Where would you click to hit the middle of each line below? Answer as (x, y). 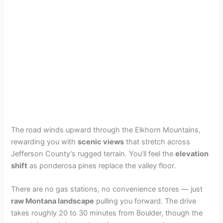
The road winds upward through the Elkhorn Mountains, (106, 130)
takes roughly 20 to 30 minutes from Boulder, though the (107, 213)
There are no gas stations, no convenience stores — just (107, 189)
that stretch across (157, 142)
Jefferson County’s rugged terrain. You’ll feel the (93, 154)
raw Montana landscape (53, 201)
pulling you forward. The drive (145, 201)
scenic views (101, 142)
